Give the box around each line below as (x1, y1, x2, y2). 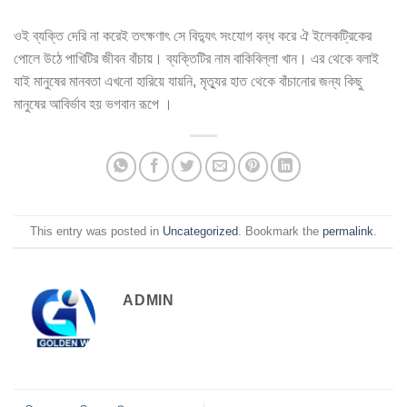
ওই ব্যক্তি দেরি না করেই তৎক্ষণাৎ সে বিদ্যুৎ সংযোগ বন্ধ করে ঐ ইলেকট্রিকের (14, 28, 372, 45)
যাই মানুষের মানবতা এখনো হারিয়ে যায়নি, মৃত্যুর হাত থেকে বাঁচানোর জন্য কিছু (14, 74, 362, 90)
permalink (323, 223, 373, 238)
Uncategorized (163, 223, 238, 238)
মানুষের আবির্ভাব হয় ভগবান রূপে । (14, 96, 173, 113)
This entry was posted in (30, 223, 163, 238)
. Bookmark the (238, 223, 323, 238)
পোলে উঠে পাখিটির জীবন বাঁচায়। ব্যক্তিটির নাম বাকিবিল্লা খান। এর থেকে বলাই (14, 51, 379, 67)
